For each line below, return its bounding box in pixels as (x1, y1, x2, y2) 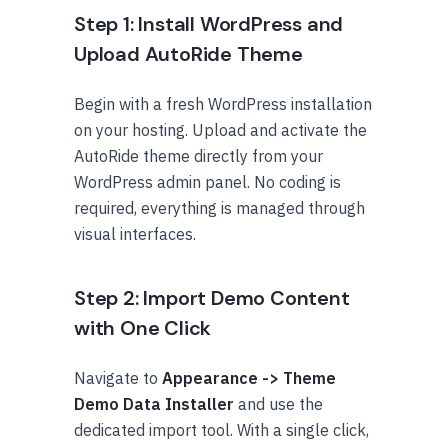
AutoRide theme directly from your (74, 146, 323, 167)
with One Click (74, 315, 212, 342)
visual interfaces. (74, 224, 196, 245)
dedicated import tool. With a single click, (74, 420, 369, 441)
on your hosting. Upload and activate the (74, 120, 367, 141)
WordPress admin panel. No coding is (74, 172, 341, 193)
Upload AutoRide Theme (74, 41, 303, 68)
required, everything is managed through (74, 198, 365, 219)
